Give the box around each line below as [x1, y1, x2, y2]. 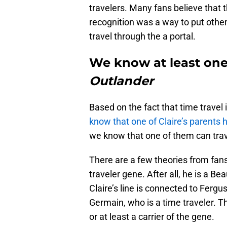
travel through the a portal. [89, 31, 196, 42]
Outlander [89, 73, 154, 89]
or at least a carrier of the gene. [89, 211, 214, 222]
